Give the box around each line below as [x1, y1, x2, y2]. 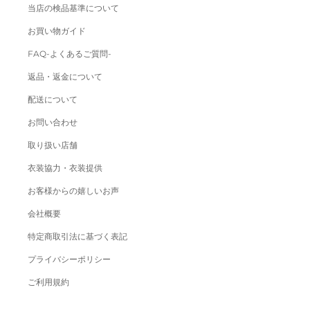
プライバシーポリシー [28, 253, 111, 264]
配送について [28, 93, 77, 104]
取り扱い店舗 [28, 139, 77, 150]
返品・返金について [28, 71, 102, 82]
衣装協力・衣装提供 [28, 162, 102, 173]
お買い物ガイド [28, 25, 86, 36]
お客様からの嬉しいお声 [28, 185, 119, 196]
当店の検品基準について [28, 2, 119, 13]
